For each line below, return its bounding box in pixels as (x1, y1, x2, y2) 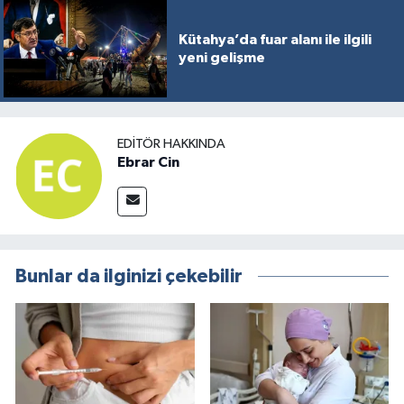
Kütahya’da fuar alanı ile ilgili (178, 32, 372, 48)
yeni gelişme (178, 50, 265, 66)
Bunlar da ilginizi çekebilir (15, 266, 243, 286)
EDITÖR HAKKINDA (117, 137, 225, 151)
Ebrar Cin (117, 155, 179, 170)
